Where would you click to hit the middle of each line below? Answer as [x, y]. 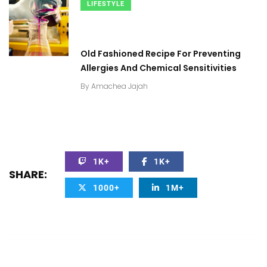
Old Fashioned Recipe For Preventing [161, 54]
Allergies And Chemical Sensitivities [159, 68]
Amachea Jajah [119, 86]
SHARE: [28, 174]
